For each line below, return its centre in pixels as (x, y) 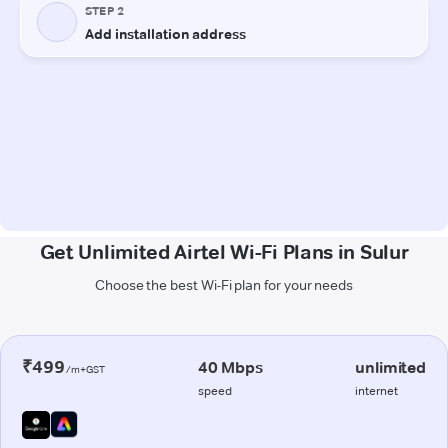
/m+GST (85, 369)
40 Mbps (230, 367)
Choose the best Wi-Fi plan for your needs (224, 284)
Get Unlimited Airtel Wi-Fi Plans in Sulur (224, 251)
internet (377, 390)
